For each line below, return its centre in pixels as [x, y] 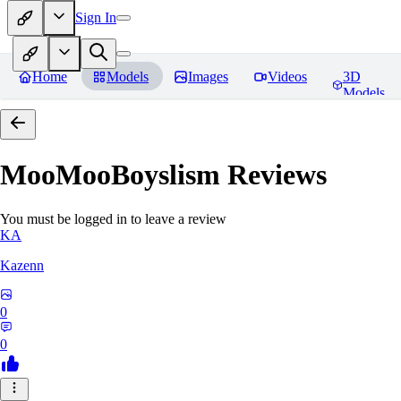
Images [208, 77]
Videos [287, 77]
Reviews [273, 175]
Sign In [96, 17]
